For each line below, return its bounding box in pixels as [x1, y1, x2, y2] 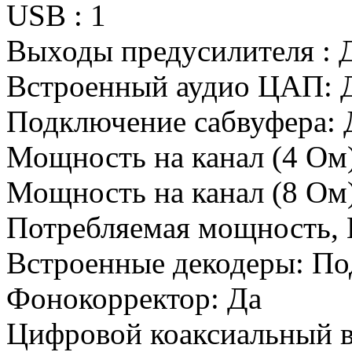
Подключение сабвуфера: [6, 104, 343, 138]
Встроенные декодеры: [6, 245, 312, 280]
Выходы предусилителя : [6, 33, 339, 68]
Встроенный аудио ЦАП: [6, 68, 340, 103]
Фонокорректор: [6, 280, 227, 315]
